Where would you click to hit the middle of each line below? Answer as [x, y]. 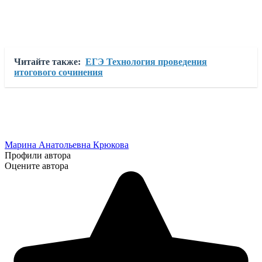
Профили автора [38, 155]
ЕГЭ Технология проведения [146, 61]
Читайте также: [47, 61]
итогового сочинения [58, 72]
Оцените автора [37, 166]
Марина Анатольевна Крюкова [67, 144]
